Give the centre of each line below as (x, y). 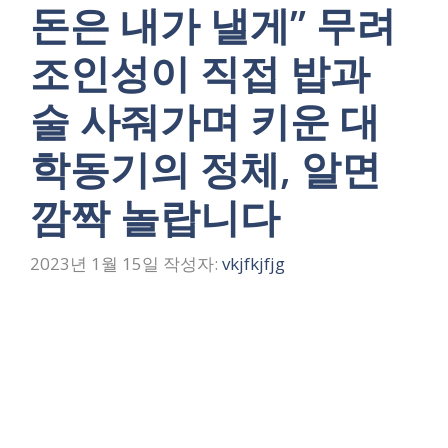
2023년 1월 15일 (94, 264)
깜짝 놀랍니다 (155, 216)
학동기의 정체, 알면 (205, 168)
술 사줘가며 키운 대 (205, 120)
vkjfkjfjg (253, 264)
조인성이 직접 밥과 (200, 72)
